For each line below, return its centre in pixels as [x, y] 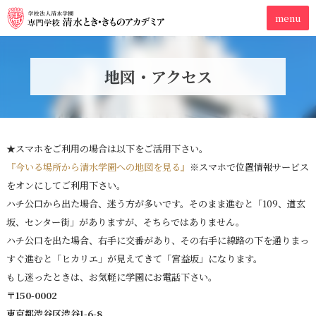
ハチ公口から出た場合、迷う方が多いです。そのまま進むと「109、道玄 [156, 204]
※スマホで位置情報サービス [249, 167]
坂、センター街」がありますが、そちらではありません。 [125, 222]
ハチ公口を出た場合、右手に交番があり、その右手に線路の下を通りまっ [157, 241]
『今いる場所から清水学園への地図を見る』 [98, 167]
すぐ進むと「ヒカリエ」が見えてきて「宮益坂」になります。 [134, 259]
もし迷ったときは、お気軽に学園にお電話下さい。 [111, 277]
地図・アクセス [158, 76]
